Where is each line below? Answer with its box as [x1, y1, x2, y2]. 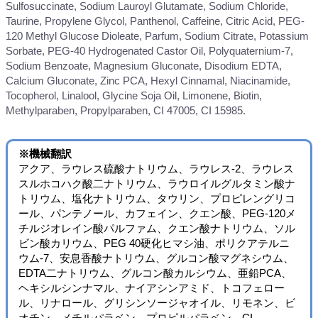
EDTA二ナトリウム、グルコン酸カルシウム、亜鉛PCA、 [18, 267, 292, 280]
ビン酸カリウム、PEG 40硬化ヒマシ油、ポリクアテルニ [18, 237, 290, 250]
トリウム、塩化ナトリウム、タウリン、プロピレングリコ [18, 192, 295, 205]
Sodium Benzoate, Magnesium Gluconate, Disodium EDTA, [6, 59, 282, 72]
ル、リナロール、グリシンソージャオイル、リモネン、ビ [18, 297, 295, 309]
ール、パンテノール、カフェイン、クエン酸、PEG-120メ [18, 207, 296, 220]
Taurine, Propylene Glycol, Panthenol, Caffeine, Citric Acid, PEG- [6, 14, 305, 27]
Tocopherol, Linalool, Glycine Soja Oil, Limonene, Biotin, [6, 89, 262, 102]
